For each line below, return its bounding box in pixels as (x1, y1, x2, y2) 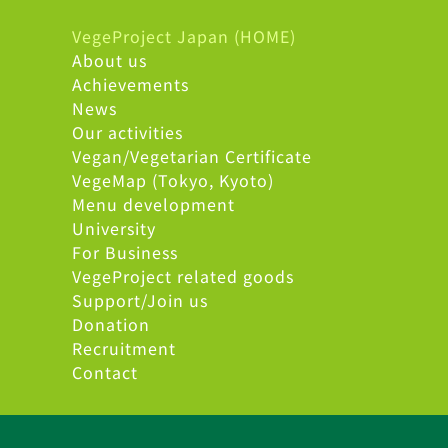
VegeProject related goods (72, 264, 294, 289)
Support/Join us (72, 288, 208, 313)
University (72, 216, 156, 241)
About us (72, 48, 147, 73)
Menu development (72, 192, 235, 217)
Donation (72, 312, 150, 337)
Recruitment (72, 336, 176, 361)
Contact (72, 360, 138, 385)
